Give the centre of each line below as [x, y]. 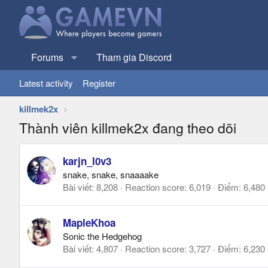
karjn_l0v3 [87, 161]
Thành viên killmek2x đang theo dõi [128, 128]
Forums [47, 57]
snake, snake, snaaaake [111, 175]
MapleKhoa [89, 223]
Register [99, 83]
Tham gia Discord [134, 57]
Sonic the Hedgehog [102, 236]
